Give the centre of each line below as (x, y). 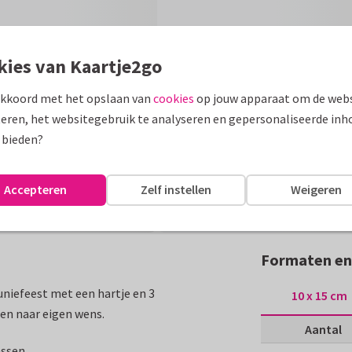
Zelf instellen (176, 189)
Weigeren (317, 189)
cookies (174, 98)
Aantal (323, 329)
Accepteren (36, 189)
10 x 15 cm (319, 296)
